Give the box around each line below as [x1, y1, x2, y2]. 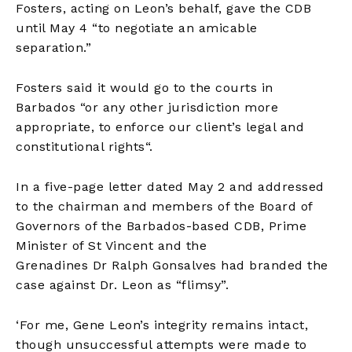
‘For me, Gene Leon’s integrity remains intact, [16, 317, 308, 332]
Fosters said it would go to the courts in [16, 79, 273, 95]
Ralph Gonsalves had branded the [107, 257, 328, 273]
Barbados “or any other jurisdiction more [16, 99, 278, 115]
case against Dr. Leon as [16, 277, 171, 292]
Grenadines [16, 257, 93, 273]
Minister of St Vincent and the [16, 237, 207, 253]
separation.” [16, 39, 91, 55]
